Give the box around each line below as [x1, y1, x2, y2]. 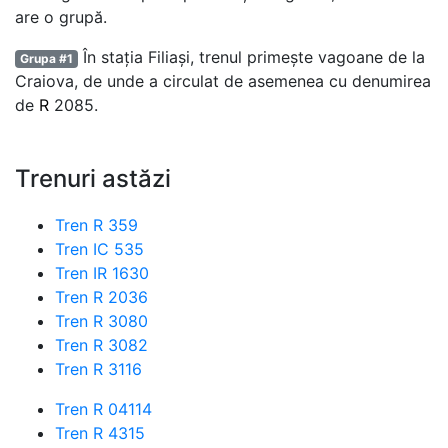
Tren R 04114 [55, 399, 152, 419]
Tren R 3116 [55, 359, 142, 379]
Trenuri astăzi [15, 164, 171, 193]
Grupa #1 [19, 51, 73, 66]
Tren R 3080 [55, 311, 148, 331]
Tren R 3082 [55, 335, 148, 355]
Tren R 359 [55, 215, 138, 235]
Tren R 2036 [55, 287, 148, 307]
